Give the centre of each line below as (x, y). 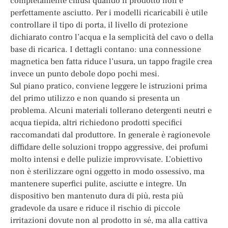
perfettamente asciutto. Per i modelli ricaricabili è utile (109, 12)
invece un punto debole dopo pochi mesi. (85, 73)
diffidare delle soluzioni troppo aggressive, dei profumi (109, 147)
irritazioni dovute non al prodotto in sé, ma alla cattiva (109, 220)
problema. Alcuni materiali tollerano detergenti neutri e (111, 110)
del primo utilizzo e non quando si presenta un (95, 98)
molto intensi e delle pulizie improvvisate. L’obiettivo (106, 159)
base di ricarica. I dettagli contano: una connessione (106, 49)
